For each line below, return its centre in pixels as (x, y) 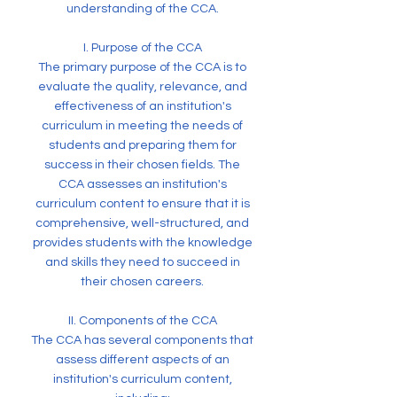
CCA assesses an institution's (142, 184)
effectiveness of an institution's (142, 106)
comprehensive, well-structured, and (142, 223)
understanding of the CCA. (142, 9)
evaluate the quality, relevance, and (142, 87)
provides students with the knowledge (142, 243)
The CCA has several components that (142, 340)
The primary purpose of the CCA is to (142, 67)
